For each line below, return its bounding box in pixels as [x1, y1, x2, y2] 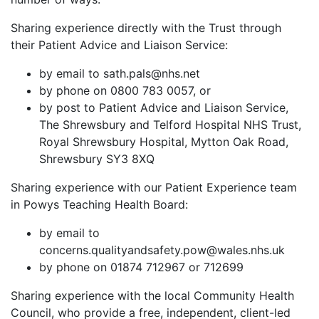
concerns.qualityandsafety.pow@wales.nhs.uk [39, 243, 288, 258]
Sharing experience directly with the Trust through [11, 21, 281, 36]
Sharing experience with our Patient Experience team [11, 180, 297, 195]
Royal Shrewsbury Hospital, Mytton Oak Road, [39, 135, 288, 150]
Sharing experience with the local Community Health [11, 288, 294, 303]
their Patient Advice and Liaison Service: [11, 38, 231, 53]
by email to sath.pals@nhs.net [39, 66, 204, 81]
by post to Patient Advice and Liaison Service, [39, 100, 288, 115]
